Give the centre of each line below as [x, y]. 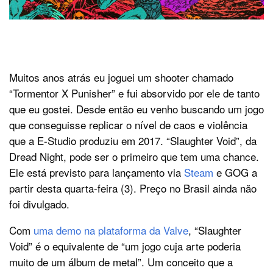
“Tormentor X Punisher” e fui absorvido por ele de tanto [134, 93]
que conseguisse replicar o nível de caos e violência [128, 125]
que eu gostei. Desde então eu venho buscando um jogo [136, 109]
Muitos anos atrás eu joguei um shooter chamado [121, 77]
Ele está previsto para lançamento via [97, 172]
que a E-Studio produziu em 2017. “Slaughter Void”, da [133, 141]
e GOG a [235, 172]
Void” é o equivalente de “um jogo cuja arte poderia [125, 246]
